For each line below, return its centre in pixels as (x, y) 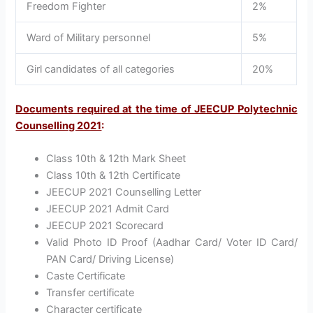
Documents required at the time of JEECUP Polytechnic (156, 109)
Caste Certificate (86, 276)
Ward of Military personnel (89, 38)
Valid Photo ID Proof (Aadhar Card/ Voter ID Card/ (172, 243)
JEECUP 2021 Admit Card (108, 209)
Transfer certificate (90, 293)
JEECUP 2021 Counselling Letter (124, 192)
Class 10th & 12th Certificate (114, 176)
